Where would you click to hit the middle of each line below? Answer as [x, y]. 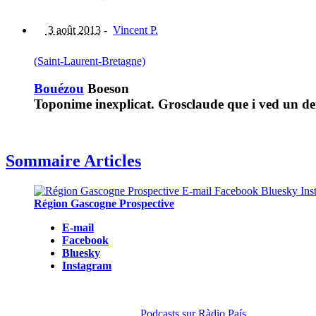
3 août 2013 [73, 30]
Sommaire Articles [73, 161]
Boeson [107, 88]
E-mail [78, 228]
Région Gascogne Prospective [104, 204]
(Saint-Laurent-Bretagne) [90, 61]
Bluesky [81, 253]
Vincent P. [135, 30]
